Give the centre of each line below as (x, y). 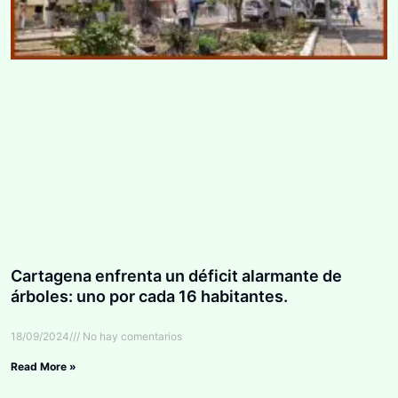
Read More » (44, 366)
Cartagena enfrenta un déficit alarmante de (176, 275)
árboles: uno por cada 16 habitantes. (149, 296)
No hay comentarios (131, 336)
